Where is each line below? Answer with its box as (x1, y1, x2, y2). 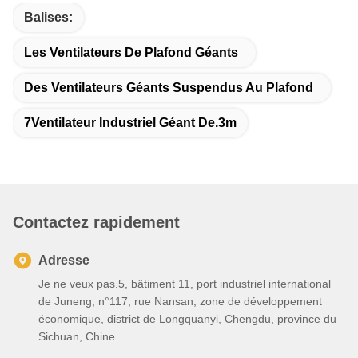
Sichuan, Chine (38, 329, 115, 343)
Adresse (38, 253, 89, 267)
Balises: (24, 10, 73, 24)
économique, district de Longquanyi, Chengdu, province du (38, 312, 336, 325)
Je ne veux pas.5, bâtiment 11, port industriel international (38, 276, 331, 290)
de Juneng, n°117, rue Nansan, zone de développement (38, 294, 322, 308)
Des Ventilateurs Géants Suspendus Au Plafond (24, 80, 313, 94)
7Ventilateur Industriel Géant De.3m (24, 115, 237, 129)
